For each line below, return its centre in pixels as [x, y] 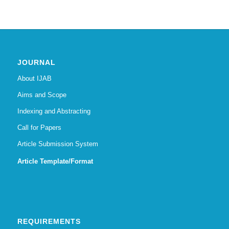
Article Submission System [58, 144]
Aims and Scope [42, 95]
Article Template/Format [55, 161]
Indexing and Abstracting [54, 111]
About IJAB [34, 78]
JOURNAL [36, 62]
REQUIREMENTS [49, 222]
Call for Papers [39, 127]
